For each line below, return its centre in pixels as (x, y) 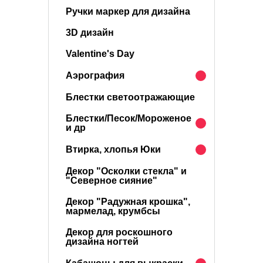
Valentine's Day (100, 54)
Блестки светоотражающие (130, 97)
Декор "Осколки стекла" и (126, 171)
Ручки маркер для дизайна (128, 11)
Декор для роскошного (119, 232)
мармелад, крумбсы (113, 211)
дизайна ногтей (102, 242)
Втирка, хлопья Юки (113, 149)
